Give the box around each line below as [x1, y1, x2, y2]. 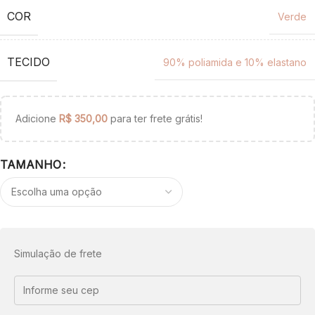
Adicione [15, 112, 59, 124]
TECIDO [7, 54, 50, 69]
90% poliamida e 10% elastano [163, 56, 307, 68]
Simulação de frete [14, 247, 102, 259]
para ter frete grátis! [108, 112, 202, 124]
